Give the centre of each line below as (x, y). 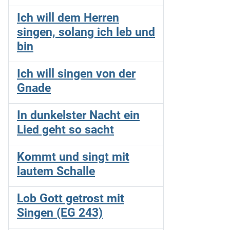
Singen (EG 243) (60, 212)
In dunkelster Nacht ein (78, 115)
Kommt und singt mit (73, 156)
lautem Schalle (56, 171)
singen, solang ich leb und (86, 32)
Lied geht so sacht (65, 129)
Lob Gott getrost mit (71, 198)
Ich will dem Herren (68, 17)
